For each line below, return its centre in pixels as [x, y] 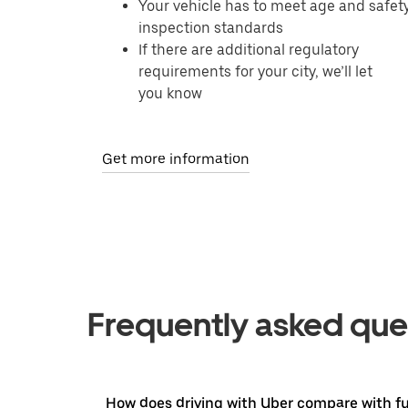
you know [170, 93]
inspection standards [211, 28]
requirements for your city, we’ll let [255, 71]
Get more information [176, 159]
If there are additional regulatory [249, 50]
